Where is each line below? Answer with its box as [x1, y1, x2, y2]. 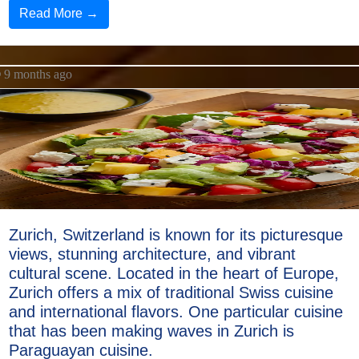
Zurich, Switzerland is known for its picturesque [9, 226, 343, 244]
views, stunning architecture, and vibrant [9, 245, 296, 263]
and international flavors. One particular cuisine [9, 303, 343, 321]
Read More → [19, 6, 99, 20]
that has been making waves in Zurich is [9, 322, 294, 340]
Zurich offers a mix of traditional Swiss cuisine [9, 284, 333, 301]
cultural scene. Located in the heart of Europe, [9, 264, 339, 282]
